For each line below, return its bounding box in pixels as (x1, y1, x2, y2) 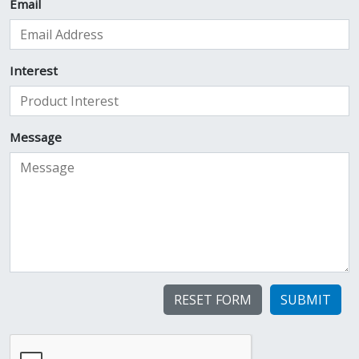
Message (10, 128, 62, 145)
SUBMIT (280, 290, 331, 309)
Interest (10, 62, 58, 79)
